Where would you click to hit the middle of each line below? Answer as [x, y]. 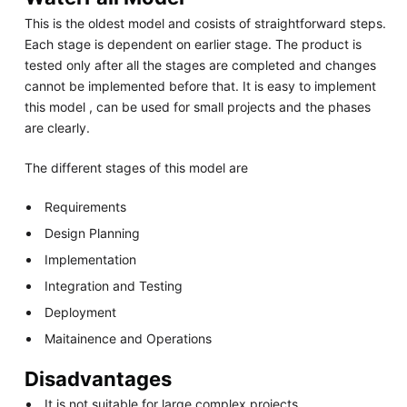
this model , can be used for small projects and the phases [197, 107]
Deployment [81, 312]
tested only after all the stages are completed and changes [200, 65]
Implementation [91, 259]
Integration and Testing [114, 286]
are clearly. [57, 128]
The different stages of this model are [136, 168]
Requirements [86, 207]
